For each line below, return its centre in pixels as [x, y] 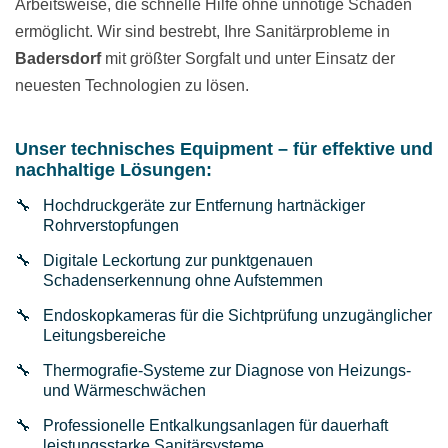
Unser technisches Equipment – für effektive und [224, 149]
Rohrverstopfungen [111, 226]
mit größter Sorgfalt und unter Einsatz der [248, 59]
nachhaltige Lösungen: [113, 170]
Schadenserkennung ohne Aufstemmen [183, 281]
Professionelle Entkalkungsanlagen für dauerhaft [215, 426]
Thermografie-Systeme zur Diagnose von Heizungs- [227, 371]
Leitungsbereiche [104, 336]
